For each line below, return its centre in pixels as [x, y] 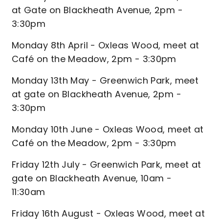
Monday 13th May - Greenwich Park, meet [105, 80]
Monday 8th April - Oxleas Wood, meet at [106, 45]
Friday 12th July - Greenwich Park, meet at [107, 164]
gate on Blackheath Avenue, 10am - [92, 178]
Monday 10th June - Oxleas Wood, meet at [108, 129]
